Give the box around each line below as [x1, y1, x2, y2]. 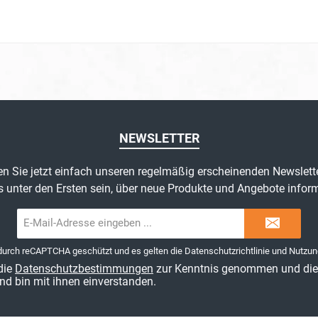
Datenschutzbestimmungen [15, 262, 153, 276]
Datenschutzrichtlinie [185, 246, 270, 257]
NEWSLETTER [119, 131, 199, 146]
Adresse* [131, 236, 165, 246]
